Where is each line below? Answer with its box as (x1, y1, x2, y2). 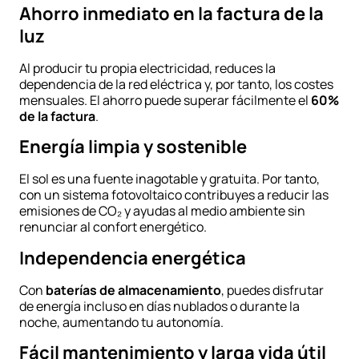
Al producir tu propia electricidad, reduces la (19, 58, 276, 77)
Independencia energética (19, 245, 246, 270)
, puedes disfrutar (221, 280, 324, 299)
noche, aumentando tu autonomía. (19, 313, 224, 331)
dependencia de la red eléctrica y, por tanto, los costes (19, 75, 333, 93)
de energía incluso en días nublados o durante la (19, 296, 300, 315)
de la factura (19, 107, 95, 125)
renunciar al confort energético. (19, 218, 207, 236)
